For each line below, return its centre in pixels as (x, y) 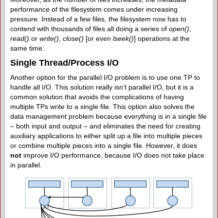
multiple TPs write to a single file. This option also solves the (102, 106)
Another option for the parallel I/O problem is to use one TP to (105, 77)
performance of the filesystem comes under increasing (94, 9)
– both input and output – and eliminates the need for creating (105, 126)
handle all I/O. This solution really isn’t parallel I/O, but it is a (102, 87)
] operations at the (162, 38)
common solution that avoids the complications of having (97, 97)
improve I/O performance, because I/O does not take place (113, 155)
